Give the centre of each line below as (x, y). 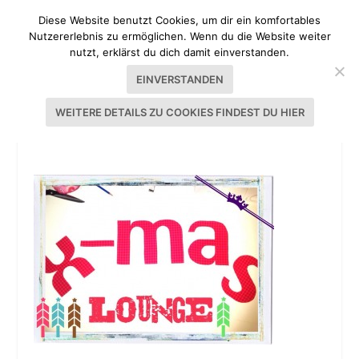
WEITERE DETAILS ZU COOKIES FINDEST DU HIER (179, 112)
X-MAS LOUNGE (89, 131)
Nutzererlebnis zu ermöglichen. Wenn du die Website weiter (179, 36)
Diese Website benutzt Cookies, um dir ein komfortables (179, 20)
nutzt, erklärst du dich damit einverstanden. (179, 52)
